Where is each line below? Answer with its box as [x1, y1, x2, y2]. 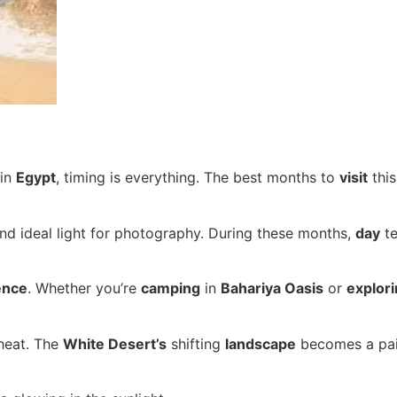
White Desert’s [63, 334, 167, 353]
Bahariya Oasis [221, 279, 323, 298]
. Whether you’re [27, 279, 141, 298]
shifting [167, 334, 225, 353]
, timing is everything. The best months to [56, 168, 339, 187]
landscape [225, 334, 296, 353]
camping [141, 279, 200, 298]
